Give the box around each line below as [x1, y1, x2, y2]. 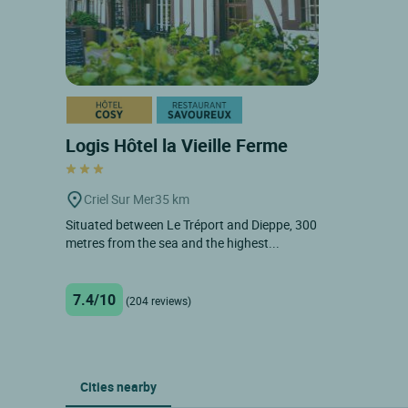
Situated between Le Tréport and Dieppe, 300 [66, 215, 317, 233]
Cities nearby [80, 377, 157, 395]
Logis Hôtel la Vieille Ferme [66, 132, 292, 158]
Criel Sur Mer [84, 189, 155, 208]
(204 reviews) [126, 292, 191, 308]
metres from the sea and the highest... [66, 233, 280, 251]
